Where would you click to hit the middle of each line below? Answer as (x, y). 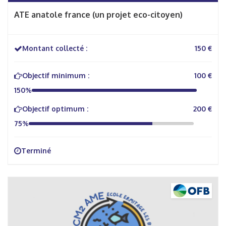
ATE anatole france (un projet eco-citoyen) (98, 15)
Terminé (36, 151)
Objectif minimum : (56, 75)
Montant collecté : (55, 48)
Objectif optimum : (55, 109)
